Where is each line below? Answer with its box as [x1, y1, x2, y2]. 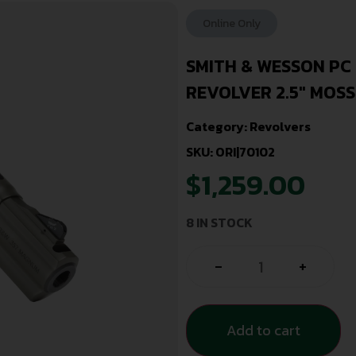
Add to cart [226, 319, 300, 341]
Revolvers [250, 116, 311, 136]
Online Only [203, 15, 261, 33]
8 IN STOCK [186, 213, 253, 233]
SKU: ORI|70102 [186, 141, 275, 161]
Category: [186, 116, 250, 136]
